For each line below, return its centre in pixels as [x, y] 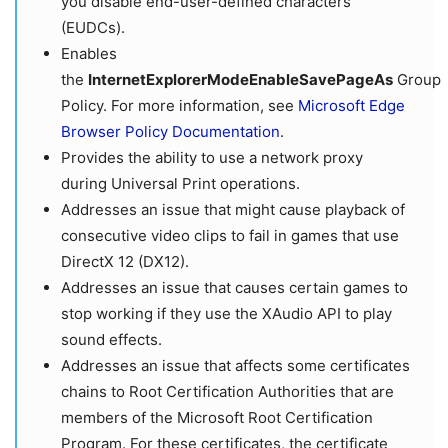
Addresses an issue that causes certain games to [234, 287]
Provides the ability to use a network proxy [212, 157]
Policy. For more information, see [179, 105]
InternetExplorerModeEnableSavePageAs [240, 79]
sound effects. [111, 339]
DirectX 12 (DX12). [125, 261]
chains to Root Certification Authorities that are [227, 391]
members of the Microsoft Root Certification [217, 417]
